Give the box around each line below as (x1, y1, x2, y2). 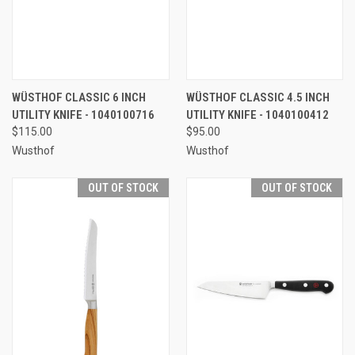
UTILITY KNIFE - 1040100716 (12, 107, 155, 122)
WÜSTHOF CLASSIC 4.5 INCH (185, 90, 330, 105)
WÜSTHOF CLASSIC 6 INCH (12, 90, 146, 105)
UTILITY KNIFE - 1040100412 (185, 107, 329, 122)
